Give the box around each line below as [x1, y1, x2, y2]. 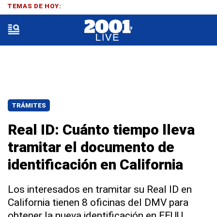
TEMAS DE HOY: [7, 2, 62, 10]
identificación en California [8, 156, 183, 173]
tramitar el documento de [8, 139, 174, 155]
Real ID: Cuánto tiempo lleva [8, 121, 195, 138]
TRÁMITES [12, 102, 46, 109]
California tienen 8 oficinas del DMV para [8, 197, 188, 208]
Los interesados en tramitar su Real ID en [8, 184, 192, 195]
